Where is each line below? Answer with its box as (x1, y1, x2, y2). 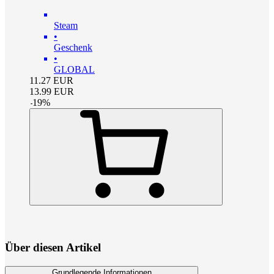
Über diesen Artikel (5, 241, 101, 254)
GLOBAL (54, 64, 95, 75)
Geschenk (54, 42, 92, 53)
